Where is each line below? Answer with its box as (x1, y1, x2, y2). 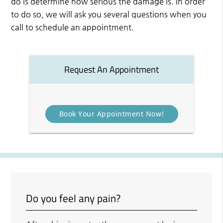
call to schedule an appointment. (11, 22, 134, 32)
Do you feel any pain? (26, 190, 121, 206)
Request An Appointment (64, 62, 159, 76)
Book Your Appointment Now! (59, 109, 164, 118)
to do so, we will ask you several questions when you (11, 9, 207, 19)
